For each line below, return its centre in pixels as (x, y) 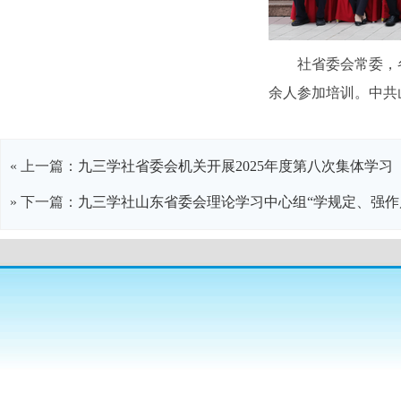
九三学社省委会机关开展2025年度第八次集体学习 (235, 166)
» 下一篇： (44, 202)
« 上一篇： (44, 166)
